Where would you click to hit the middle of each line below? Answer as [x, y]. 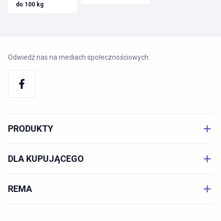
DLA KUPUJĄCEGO [46, 158]
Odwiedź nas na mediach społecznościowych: [79, 57]
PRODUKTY [31, 128]
